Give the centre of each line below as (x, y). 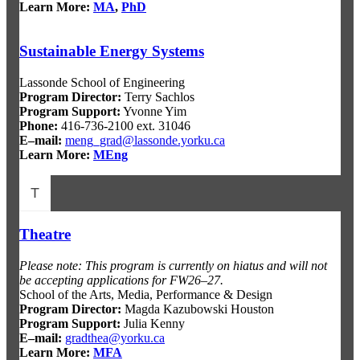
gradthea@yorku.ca (115, 338)
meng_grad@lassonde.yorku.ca (145, 140)
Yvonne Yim (153, 111)
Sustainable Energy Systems (112, 51)
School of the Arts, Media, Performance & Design (146, 295)
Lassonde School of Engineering (102, 82)
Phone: (39, 125)
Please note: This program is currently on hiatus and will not (173, 266)
